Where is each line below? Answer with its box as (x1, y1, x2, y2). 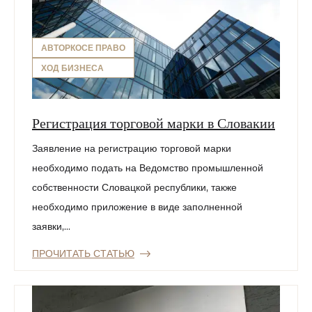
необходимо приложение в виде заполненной (32, 201, 242, 214)
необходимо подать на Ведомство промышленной (32, 162, 263, 175)
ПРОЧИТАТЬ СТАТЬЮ (32, 247, 134, 260)
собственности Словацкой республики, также (32, 181, 237, 194)
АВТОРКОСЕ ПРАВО (41, 42, 125, 54)
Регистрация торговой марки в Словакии (32, 113, 275, 132)
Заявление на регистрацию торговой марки (32, 142, 231, 155)
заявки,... (32, 220, 70, 233)
